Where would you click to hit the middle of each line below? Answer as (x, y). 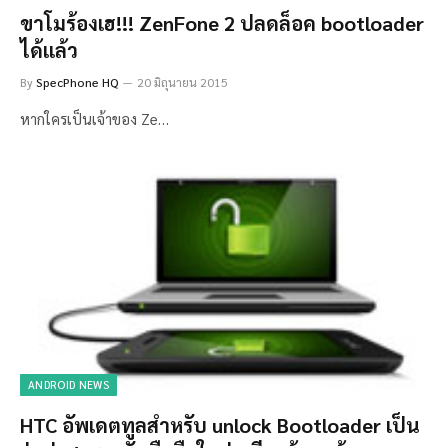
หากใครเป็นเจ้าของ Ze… (94, 118)
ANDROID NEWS (68, 385)
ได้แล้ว (49, 49)
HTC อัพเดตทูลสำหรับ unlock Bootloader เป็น (220, 425)
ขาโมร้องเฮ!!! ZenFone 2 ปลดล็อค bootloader (222, 22)
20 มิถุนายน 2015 (182, 81)
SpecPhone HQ (77, 81)
